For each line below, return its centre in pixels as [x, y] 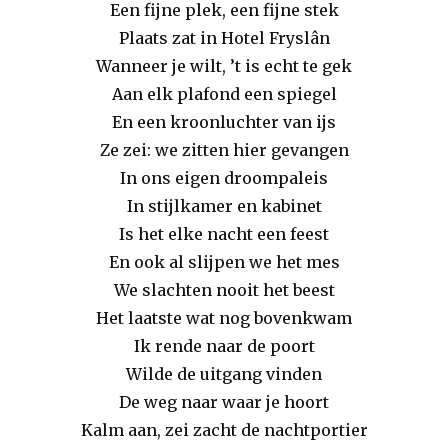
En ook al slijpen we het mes [224, 262]
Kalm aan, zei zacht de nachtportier [224, 430]
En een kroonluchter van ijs [224, 122]
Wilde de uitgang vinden [224, 374]
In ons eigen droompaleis [224, 178]
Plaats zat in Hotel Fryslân [224, 38]
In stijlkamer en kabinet [224, 206]
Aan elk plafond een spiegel [224, 94]
